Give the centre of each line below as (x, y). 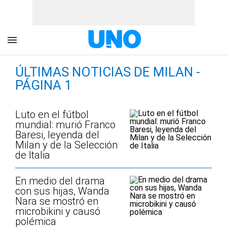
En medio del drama (60, 181)
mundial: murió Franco (65, 125)
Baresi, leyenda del (57, 135)
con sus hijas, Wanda (62, 191)
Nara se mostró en (57, 201)
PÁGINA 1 (44, 85)
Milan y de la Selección (66, 145)
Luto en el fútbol (52, 115)
